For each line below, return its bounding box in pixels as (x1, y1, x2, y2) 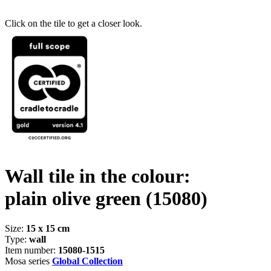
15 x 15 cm (26, 223, 70, 233)
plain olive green (5, 188, 146, 210)
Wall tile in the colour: (5, 165, 191, 188)
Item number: (5, 244, 58, 255)
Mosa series (5, 255, 52, 266)
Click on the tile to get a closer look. (5, 18, 142, 28)
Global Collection (52, 255, 123, 266)
